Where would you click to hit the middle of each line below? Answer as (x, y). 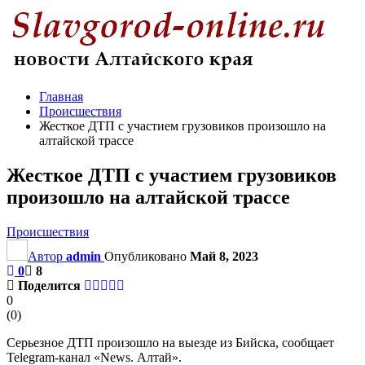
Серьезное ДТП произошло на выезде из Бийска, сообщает (170, 342)
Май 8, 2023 (224, 256)
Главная (61, 97)
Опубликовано (147, 256)
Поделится (49, 285)
